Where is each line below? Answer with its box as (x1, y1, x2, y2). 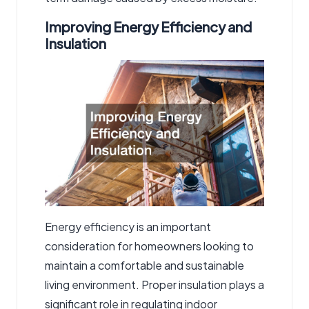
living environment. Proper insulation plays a (45, 277, 264, 292)
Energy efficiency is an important (45, 219, 211, 234)
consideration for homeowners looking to (45, 238, 254, 253)
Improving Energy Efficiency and (45, 18, 252, 36)
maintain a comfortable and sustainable (45, 257, 244, 272)
